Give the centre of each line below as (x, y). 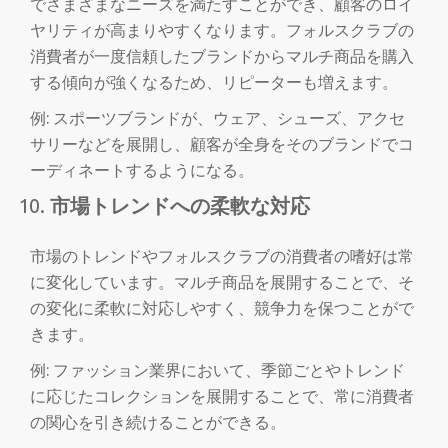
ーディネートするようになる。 (142, 170)
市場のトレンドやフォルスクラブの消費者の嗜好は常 (222, 256)
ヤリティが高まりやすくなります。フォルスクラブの (222, 30)
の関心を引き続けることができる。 (158, 422)
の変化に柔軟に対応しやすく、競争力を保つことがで (222, 308)
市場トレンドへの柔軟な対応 (180, 205)
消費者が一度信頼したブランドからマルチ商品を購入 (222, 56)
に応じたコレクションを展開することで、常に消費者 (222, 396)
